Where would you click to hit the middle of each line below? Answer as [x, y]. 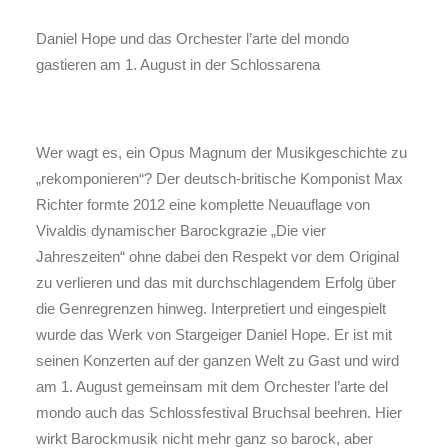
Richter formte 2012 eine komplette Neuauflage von [203, 204]
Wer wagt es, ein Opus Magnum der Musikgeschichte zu [221, 152]
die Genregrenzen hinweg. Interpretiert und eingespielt [211, 308]
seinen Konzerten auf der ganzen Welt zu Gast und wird [217, 360]
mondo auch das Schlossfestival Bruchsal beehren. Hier [219, 412]
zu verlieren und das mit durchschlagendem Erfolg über [216, 282]
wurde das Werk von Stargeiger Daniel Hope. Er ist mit [214, 334]
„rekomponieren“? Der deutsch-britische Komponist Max [219, 178]
